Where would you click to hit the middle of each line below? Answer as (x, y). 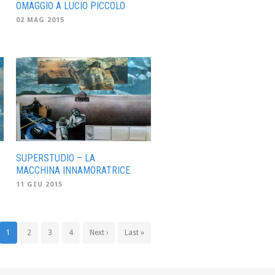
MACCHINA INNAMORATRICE (73, 170)
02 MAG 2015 (40, 20)
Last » (134, 233)
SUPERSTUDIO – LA (56, 158)
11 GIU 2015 (39, 184)
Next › (99, 233)
